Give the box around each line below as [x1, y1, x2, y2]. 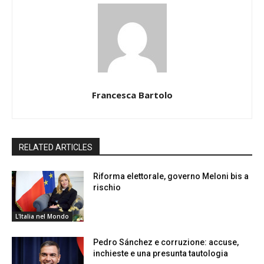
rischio [93, 182, 121, 192]
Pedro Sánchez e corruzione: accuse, [93, 237, 239, 247]
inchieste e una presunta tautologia [93, 248, 229, 258]
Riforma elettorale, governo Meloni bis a [93, 171, 249, 181]
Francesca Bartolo [91, 88, 173, 101]
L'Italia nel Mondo [15, 212, 69, 220]
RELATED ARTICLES [19, 142, 93, 152]
